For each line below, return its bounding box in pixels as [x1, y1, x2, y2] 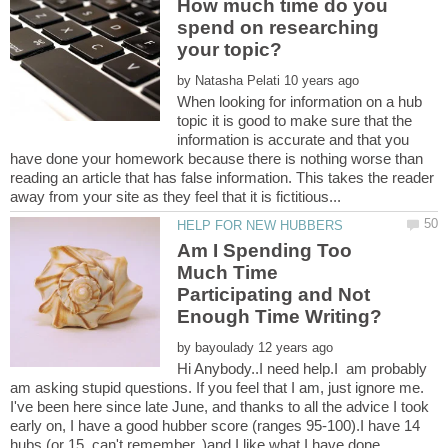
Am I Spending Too [177, 240, 353, 261]
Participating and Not [177, 284, 371, 305]
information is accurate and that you [177, 130, 410, 148]
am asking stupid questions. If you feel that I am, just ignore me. [10, 378, 424, 396]
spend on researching [177, 16, 380, 38]
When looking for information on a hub [177, 92, 423, 110]
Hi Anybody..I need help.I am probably [177, 359, 428, 377]
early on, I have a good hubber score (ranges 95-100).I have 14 [10, 416, 420, 434]
